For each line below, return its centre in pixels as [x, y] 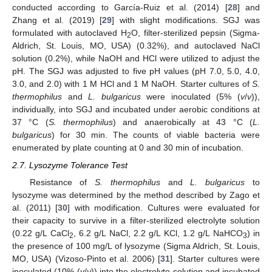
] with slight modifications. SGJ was [186, 20]
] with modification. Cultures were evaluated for [164, 207]
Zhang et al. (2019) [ [57, 20]
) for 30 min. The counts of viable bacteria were [156, 135]
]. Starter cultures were [215, 258]
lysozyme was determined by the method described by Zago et [136, 195]
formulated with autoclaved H [70, 33]
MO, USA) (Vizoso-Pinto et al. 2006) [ [86, 258]
